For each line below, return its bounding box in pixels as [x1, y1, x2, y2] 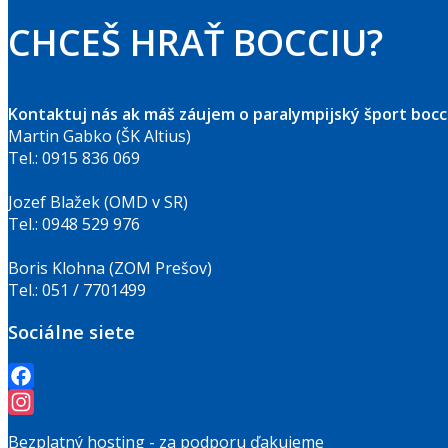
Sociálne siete [8, 319, 135, 345]
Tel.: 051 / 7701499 [8, 278, 146, 301]
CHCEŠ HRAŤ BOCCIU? [8, 17, 383, 67]
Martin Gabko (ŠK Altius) [8, 124, 191, 147]
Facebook [8, 391, 80, 413]
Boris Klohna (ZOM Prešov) [8, 256, 212, 279]
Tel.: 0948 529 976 [8, 212, 140, 235]
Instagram [8, 417, 86, 439]
